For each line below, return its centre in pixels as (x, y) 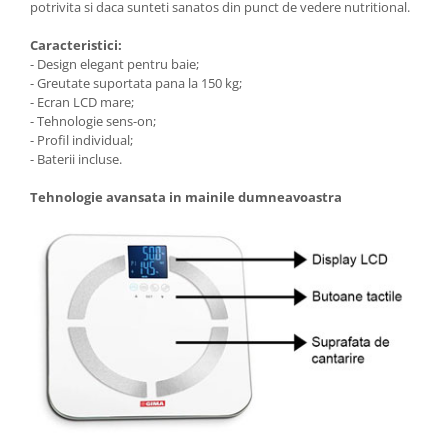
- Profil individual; (81, 140)
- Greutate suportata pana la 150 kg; (136, 83)
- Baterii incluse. (76, 159)
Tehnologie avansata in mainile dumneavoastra (186, 197)
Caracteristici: (76, 45)
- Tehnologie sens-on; (93, 121)
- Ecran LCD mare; (82, 102)
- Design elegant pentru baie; (114, 64)
